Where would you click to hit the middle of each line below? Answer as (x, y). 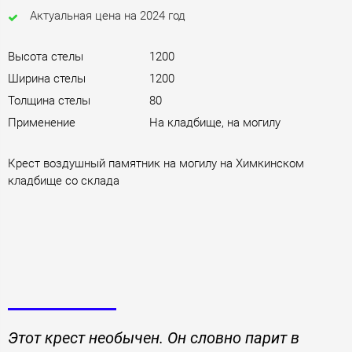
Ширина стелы (47, 78)
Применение (42, 122)
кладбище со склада (64, 180)
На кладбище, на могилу (215, 122)
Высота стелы (46, 56)
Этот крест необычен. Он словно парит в (154, 337)
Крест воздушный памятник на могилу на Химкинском (156, 163)
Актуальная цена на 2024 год (107, 15)
